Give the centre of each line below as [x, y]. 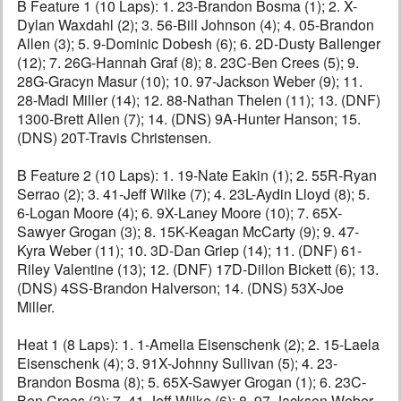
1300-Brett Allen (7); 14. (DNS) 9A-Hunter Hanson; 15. [189, 119]
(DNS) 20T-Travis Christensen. [114, 138]
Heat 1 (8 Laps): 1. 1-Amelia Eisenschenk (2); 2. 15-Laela [198, 345]
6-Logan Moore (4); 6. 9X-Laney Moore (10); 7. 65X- [179, 213]
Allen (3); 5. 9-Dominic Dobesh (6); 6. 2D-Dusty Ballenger [199, 44]
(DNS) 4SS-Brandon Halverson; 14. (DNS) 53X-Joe [180, 288]
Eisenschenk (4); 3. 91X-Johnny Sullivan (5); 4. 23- [177, 363]
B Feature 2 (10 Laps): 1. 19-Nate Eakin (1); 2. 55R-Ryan [197, 175]
